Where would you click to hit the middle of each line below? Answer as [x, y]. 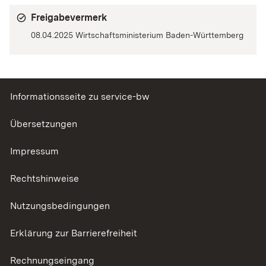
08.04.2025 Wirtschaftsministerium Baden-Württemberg [137, 35]
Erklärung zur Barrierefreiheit [74, 233]
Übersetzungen [44, 124]
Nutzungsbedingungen [60, 206]
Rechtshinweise [45, 179]
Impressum [34, 151]
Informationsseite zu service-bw [80, 97]
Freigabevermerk [69, 18]
